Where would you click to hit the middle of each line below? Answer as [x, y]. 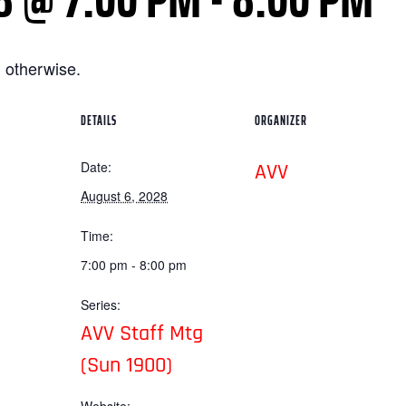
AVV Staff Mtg [142, 333]
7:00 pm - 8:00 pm [134, 265]
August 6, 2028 [124, 196]
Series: [101, 304]
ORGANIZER [281, 121]
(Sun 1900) [126, 365]
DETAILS [99, 121]
